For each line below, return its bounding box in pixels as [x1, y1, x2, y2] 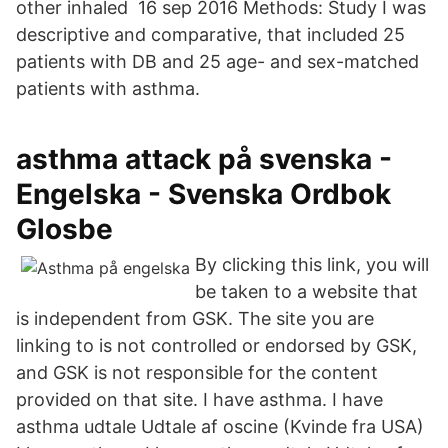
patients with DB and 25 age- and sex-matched [16, 51, 419, 72]
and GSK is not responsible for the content [16, 362, 378, 383]
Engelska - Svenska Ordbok [16, 177, 391, 211]
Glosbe [16, 212, 113, 246]
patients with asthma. [16, 78, 200, 99]
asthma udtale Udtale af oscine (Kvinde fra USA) [16, 416, 424, 437]
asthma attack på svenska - [16, 142, 392, 176]
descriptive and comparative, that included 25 [16, 24, 405, 45]
